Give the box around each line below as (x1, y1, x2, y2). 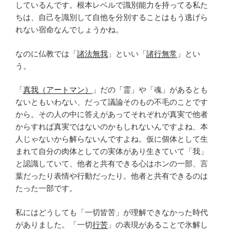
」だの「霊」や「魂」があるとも (92, 85, 208, 94)
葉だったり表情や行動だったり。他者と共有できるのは (15, 171, 208, 181)
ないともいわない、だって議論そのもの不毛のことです (15, 98, 208, 107)
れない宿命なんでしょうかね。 (15, 25, 123, 34)
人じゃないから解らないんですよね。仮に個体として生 (15, 135, 208, 144)
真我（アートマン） (23, 85, 92, 94)
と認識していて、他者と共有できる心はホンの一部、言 (15, 159, 208, 168)
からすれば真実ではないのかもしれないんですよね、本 (15, 122, 208, 131)
